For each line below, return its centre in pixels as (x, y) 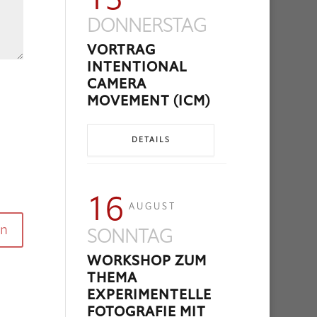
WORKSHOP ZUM (147, 261)
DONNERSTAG (147, 25)
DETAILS (151, 140)
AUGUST (153, 207)
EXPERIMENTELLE (150, 295)
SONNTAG (130, 236)
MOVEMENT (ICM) (149, 101)
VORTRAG (122, 50)
